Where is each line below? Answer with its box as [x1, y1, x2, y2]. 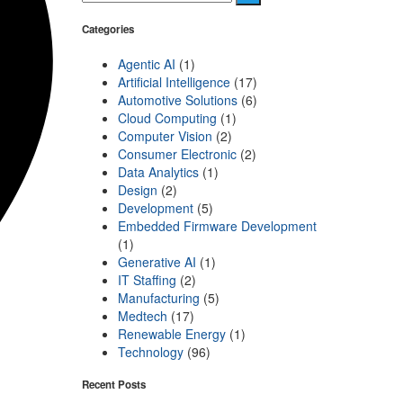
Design [118, 180, 157, 199]
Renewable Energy [118, 324, 226, 343]
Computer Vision [118, 126, 212, 145]
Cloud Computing [118, 108, 217, 127]
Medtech [118, 306, 167, 325]
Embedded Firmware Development [118, 216, 317, 235]
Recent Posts [82, 377, 146, 393]
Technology [118, 342, 184, 361]
